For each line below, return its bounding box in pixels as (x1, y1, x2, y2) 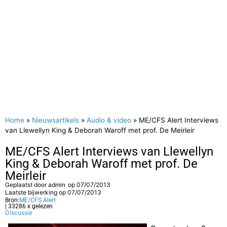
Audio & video (87, 116, 131, 125)
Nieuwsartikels (32, 116, 79, 125)
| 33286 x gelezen (5, 203, 53, 210)
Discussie (5, 209, 32, 217)
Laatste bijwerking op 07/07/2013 (5, 188, 101, 197)
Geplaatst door (5, 181, 48, 189)
